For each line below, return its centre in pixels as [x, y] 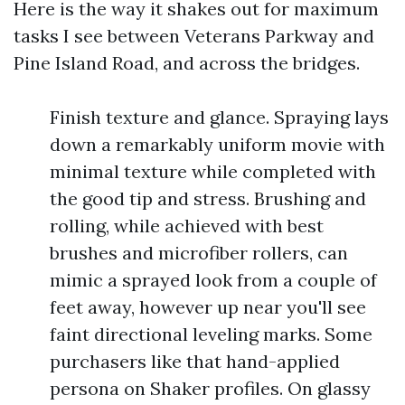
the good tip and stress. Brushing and [208, 198]
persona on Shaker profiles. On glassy [210, 388]
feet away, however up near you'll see [208, 307]
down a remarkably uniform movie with [217, 144]
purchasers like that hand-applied [195, 361]
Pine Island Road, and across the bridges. [187, 63]
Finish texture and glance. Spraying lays [219, 117]
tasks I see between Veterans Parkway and [194, 36]
